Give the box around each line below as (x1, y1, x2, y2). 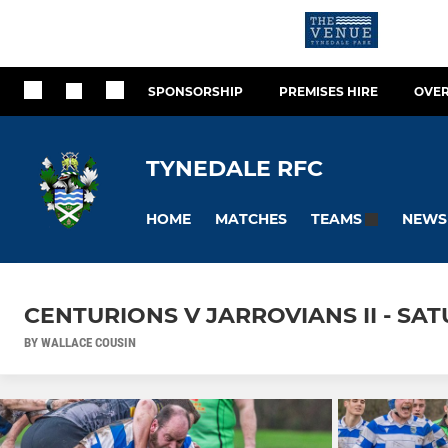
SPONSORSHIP (148, 84, 243, 99)
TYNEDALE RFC (146, 154, 323, 182)
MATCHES (215, 209, 287, 228)
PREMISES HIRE (279, 84, 378, 99)
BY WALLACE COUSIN (24, 335, 136, 351)
